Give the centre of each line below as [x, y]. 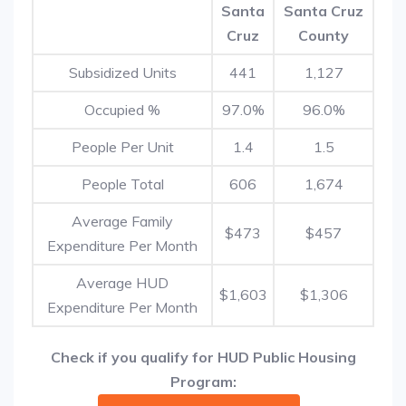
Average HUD [122, 283]
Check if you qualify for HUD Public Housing [203, 357]
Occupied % [122, 110]
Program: [203, 382]
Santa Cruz [324, 11]
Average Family [122, 221]
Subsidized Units [122, 72]
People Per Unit [122, 147]
